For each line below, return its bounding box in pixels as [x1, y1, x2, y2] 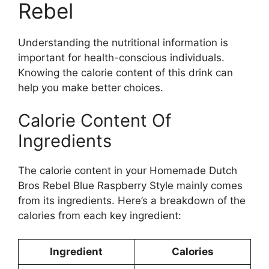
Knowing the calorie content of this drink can [18, 66, 233, 79]
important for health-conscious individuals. [18, 51, 225, 64]
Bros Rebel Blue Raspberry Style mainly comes [18, 180, 243, 192]
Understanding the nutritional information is [18, 36, 228, 49]
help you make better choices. [18, 81, 163, 94]
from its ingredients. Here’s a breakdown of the [18, 195, 246, 207]
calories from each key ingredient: [18, 210, 181, 222]
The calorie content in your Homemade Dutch [18, 165, 237, 177]
